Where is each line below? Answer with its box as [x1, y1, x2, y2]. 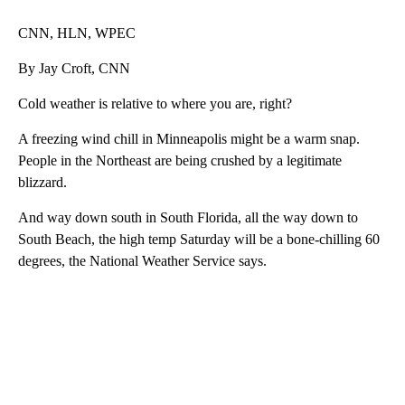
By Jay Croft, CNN [18, 61, 130, 77]
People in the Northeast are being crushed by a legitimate [18, 153, 342, 169]
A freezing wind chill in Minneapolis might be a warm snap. [18, 131, 360, 147]
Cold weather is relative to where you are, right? [18, 96, 292, 112]
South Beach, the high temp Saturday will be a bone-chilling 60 [18, 231, 380, 248]
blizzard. [18, 174, 67, 191]
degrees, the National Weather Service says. [18, 253, 267, 269]
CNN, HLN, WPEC [18, 25, 136, 42]
